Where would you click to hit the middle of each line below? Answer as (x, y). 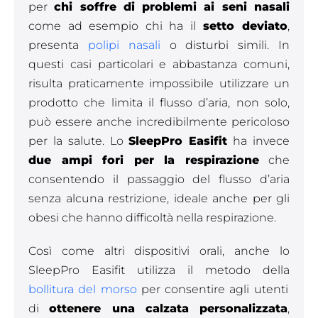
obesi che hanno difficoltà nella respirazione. (152, 218)
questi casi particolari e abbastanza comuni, (159, 64)
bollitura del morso (83, 289)
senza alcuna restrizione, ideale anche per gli (159, 198)
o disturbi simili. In (225, 45)
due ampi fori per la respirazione (144, 160)
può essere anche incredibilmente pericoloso (159, 122)
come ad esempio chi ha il (112, 26)
